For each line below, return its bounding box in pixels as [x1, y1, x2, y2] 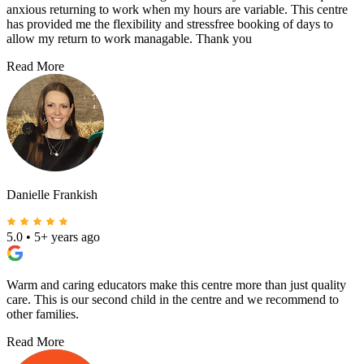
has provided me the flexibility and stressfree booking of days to [6, 17, 333, 32]
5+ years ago [34, 230, 100, 245]
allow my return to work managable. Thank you [6, 32, 252, 46]
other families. [6, 307, 79, 322]
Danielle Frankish [6, 188, 97, 202]
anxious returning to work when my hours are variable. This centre [6, 2, 348, 17]
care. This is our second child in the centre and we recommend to [6, 292, 339, 307]
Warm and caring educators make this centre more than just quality [6, 278, 346, 292]
